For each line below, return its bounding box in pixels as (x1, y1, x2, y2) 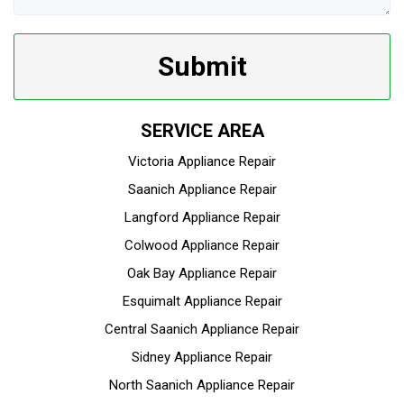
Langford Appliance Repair (124, 209, 280, 226)
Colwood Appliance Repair (124, 237, 280, 254)
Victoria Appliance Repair (128, 153, 276, 170)
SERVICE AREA (140, 120, 264, 142)
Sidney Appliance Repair (132, 349, 272, 366)
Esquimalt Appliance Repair (122, 293, 282, 310)
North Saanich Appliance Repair (109, 377, 295, 394)
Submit (157, 50, 247, 83)
